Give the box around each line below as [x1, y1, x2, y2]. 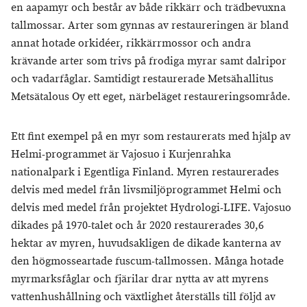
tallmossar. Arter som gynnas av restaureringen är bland [11, 19, 288, 33]
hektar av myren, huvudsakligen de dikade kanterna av [11, 236, 281, 251]
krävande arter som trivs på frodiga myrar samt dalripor [11, 54, 286, 69]
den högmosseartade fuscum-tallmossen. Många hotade [11, 254, 284, 269]
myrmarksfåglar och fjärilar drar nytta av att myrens [11, 272, 269, 286]
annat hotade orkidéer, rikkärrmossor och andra [11, 36, 251, 51]
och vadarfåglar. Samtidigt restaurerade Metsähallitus [11, 72, 273, 86]
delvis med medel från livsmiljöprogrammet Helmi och [11, 183, 282, 197]
